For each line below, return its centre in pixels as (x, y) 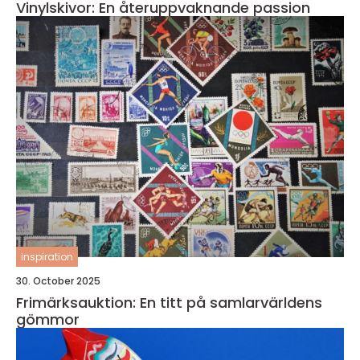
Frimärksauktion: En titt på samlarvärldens (169, 303)
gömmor (48, 319)
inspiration (47, 257)
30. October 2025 (58, 281)
